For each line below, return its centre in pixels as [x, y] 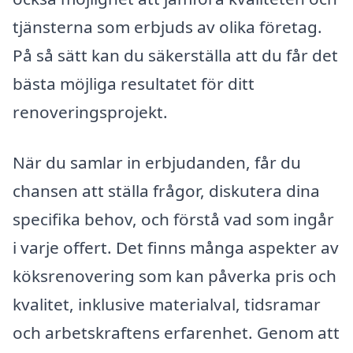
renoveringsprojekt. [90, 111]
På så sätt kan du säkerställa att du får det [175, 55]
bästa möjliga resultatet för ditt [134, 83]
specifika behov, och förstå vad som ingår [173, 219]
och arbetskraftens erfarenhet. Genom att [176, 332]
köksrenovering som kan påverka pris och [175, 275]
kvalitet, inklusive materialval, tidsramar [167, 304]
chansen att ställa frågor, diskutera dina [166, 190]
